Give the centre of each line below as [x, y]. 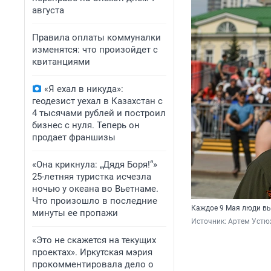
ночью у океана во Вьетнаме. [95, 189]
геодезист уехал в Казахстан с [97, 101]
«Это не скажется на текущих [94, 240]
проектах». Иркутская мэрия [92, 252]
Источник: [210, 222]
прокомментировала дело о [93, 264]
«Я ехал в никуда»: [84, 89]
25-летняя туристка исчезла [92, 177]
